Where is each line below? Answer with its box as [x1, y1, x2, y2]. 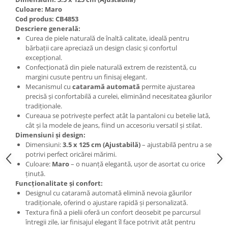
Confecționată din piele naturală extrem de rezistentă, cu [25, 63, 196, 72]
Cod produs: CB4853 [15, 14, 78, 23]
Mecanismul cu [25, 82, 72, 91]
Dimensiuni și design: [15, 130, 85, 139]
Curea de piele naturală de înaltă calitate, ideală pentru [25, 34, 189, 43]
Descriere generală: [15, 24, 80, 33]
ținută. [25, 169, 45, 178]
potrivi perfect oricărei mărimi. [25, 150, 117, 159]
